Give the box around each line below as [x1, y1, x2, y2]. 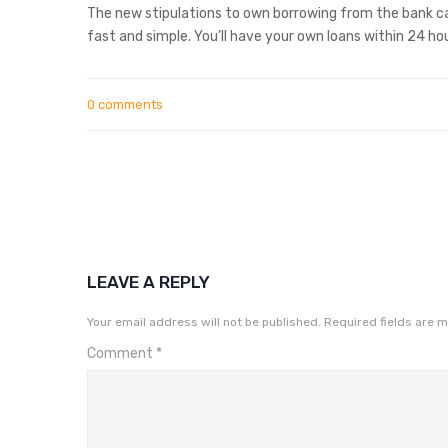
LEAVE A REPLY [87, 272, 210, 293]
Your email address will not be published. [87, 315, 321, 330]
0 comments [87, 97, 163, 113]
